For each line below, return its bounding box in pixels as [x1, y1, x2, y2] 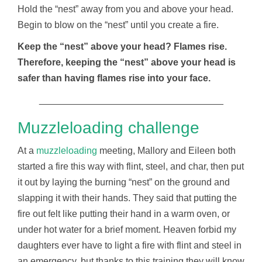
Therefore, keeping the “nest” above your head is [18, 57, 236, 68]
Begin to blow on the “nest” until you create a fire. [18, 20, 219, 30]
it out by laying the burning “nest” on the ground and [18, 177, 230, 188]
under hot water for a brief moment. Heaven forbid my [18, 225, 236, 235]
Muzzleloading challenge [18, 119, 199, 137]
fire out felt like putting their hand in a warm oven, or [18, 209, 230, 219]
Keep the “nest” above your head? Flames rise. [18, 42, 227, 52]
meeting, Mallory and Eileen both [97, 146, 236, 156]
